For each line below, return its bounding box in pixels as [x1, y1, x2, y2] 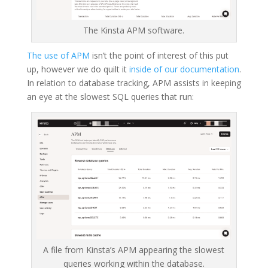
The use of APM [26, 50, 90, 62]
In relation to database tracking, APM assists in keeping [26, 77, 241, 89]
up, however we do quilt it [26, 63, 129, 75]
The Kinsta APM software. [83, 25, 185, 36]
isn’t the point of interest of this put [89, 50, 229, 62]
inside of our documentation [129, 63, 239, 75]
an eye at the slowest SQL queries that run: [26, 91, 194, 103]
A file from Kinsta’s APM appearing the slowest [43, 244, 225, 256]
